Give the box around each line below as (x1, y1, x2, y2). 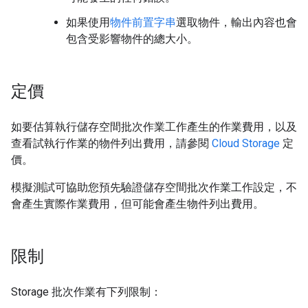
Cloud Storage (212, 137, 280, 150)
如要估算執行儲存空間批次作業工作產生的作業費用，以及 (11, 120, 297, 133)
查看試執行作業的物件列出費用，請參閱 (11, 137, 212, 150)
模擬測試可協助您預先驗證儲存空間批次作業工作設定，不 (11, 181, 297, 194)
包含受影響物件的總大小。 (66, 32, 198, 45)
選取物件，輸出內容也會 (176, 16, 297, 29)
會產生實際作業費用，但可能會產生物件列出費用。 (11, 197, 264, 210)
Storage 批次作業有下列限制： (11, 285, 162, 298)
